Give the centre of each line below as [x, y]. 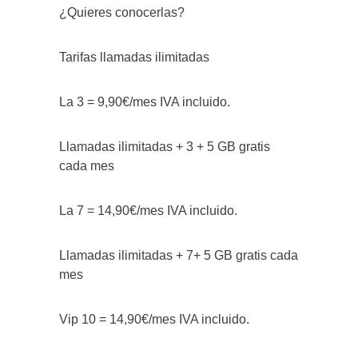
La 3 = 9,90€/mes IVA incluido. [145, 102]
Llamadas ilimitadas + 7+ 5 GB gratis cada [179, 256]
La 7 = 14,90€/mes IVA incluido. [148, 211]
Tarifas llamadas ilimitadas [134, 58]
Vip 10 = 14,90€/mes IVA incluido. [154, 320]
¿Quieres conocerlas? [122, 13]
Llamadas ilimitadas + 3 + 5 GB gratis [165, 147]
